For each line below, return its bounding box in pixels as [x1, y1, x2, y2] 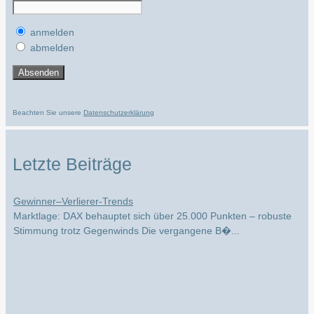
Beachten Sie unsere [13, 109, 83, 117]
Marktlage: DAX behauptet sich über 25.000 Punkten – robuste [13, 201, 292, 213]
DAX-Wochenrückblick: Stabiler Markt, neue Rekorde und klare [13, 172, 292, 184]
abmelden [27, 42, 74, 54]
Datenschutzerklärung [83, 109, 154, 117]
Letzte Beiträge [13, 154, 132, 175]
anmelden [27, 27, 74, 39]
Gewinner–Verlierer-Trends [13, 186, 133, 198]
